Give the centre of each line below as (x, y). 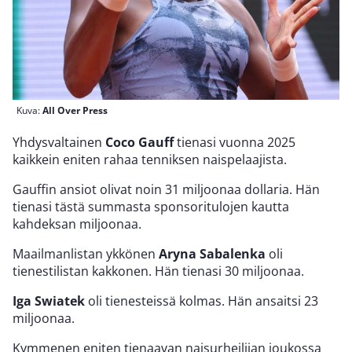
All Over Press (75, 110)
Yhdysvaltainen (59, 142)
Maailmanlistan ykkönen (86, 253)
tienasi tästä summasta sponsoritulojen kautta (151, 206)
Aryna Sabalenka (212, 253)
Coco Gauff (139, 142)
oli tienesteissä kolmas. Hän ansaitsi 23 (202, 301)
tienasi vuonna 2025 (235, 142)
